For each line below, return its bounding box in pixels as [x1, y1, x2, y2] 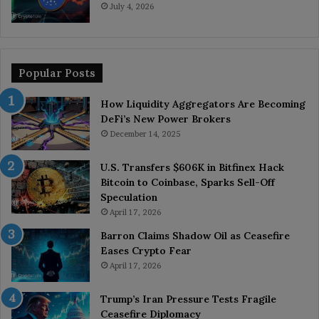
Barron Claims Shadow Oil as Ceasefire [100, 229, 290, 243]
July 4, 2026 [110, 1, 154, 12]
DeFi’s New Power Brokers [100, 113, 231, 126]
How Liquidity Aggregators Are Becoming [100, 98, 305, 111]
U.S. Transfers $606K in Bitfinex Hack [100, 161, 284, 174]
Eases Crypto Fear [100, 244, 192, 258]
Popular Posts [19, 66, 95, 80]
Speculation [100, 191, 157, 204]
